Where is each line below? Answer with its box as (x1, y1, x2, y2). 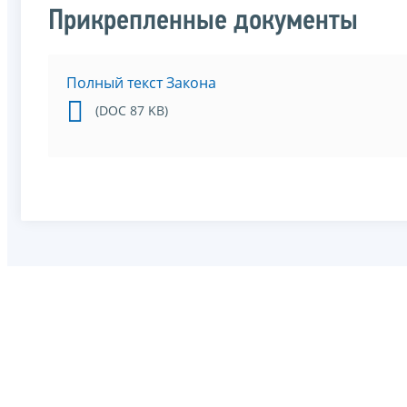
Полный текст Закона (66, 73, 216, 94)
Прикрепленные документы (48, 7, 358, 37)
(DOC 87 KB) (95, 102, 168, 120)
